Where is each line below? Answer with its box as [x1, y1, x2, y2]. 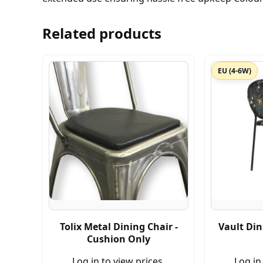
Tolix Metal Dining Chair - [59, 220, 178, 233]
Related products [42, 23, 161, 43]
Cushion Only [87, 232, 150, 245]
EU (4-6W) [218, 65, 251, 76]
